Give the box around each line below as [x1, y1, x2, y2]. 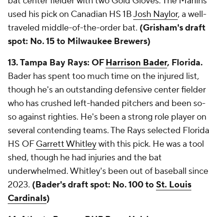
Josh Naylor [133, 9, 178, 20]
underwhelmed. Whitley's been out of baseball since [8, 166, 208, 177]
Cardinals [8, 193, 46, 204]
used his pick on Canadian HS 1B [8, 9, 133, 20]
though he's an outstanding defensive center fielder [8, 84, 206, 95]
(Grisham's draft [139, 22, 205, 33]
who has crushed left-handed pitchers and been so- [8, 98, 205, 109]
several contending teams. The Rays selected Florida [8, 125, 209, 136]
